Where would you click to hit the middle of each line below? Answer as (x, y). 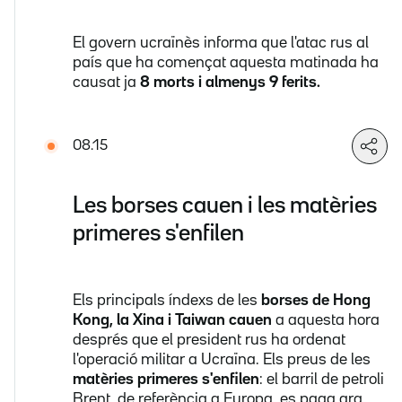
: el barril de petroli (322, 380)
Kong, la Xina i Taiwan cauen (172, 321)
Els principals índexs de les (167, 301)
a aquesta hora (326, 321)
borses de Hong (316, 301)
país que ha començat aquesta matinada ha (226, 63)
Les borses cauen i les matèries (225, 206)
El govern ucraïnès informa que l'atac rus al (221, 44)
